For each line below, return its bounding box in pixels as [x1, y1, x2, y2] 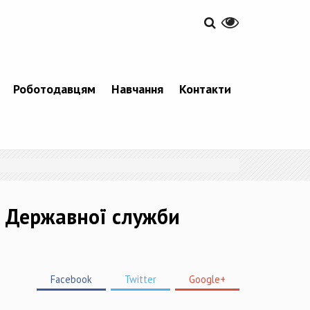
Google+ [189, 273, 226, 286]
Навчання [111, 81, 163, 98]
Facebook [51, 273, 92, 286]
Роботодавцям [12, 81, 95, 98]
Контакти [179, 81, 231, 98]
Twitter [125, 273, 156, 286]
